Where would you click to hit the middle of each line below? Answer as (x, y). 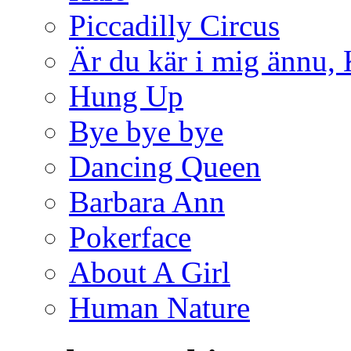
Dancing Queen (165, 166)
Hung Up (126, 96)
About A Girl (150, 272)
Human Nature (159, 307)
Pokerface (130, 237)
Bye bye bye (146, 131)
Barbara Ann (147, 201)
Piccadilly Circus (174, 25)
